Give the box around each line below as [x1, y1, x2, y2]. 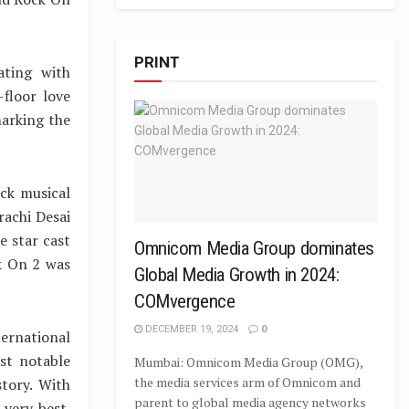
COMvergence [134, 290, 236, 312]
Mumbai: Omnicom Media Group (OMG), [134, 353, 362, 371]
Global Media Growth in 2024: [134, 264, 340, 286]
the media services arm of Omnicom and [134, 373, 361, 391]
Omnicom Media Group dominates [134, 237, 374, 259]
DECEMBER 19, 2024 [142, 323, 238, 335]
